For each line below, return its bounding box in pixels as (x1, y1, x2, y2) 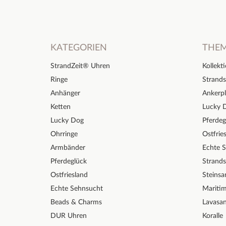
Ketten (50, 103, 71, 110)
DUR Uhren (50, 212, 87, 219)
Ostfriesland (50, 171, 88, 179)
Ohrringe (50, 130, 78, 138)
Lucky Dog (50, 117, 84, 124)
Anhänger (50, 89, 80, 97)
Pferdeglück (50, 157, 87, 165)
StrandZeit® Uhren (50, 62, 110, 70)
